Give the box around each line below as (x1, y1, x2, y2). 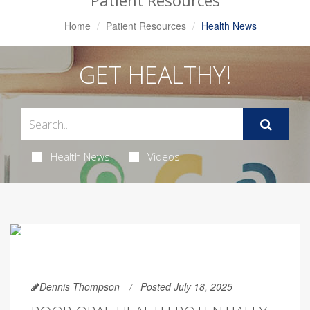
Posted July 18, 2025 (140, 280, 232, 293)
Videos (147, 149, 180, 163)
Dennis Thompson (39, 280, 120, 293)
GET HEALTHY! (78, 59, 232, 91)
